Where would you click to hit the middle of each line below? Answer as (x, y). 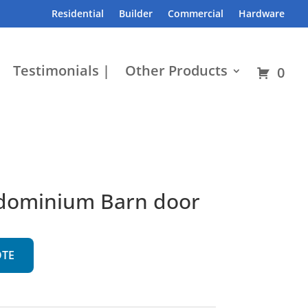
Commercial (196, 13)
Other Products (177, 70)
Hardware (262, 13)
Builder (136, 13)
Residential (78, 13)
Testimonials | (62, 70)
